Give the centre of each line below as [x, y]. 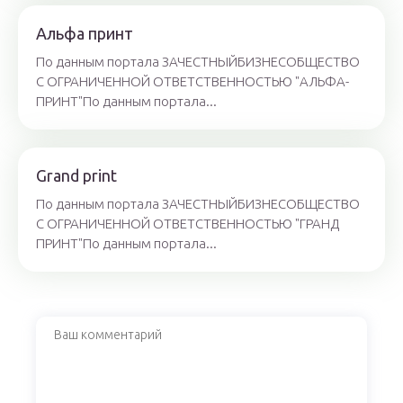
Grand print [76, 176]
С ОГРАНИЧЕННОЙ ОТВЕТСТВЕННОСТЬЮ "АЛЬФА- [193, 82]
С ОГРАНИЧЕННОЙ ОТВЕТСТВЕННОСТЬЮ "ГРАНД [188, 224]
